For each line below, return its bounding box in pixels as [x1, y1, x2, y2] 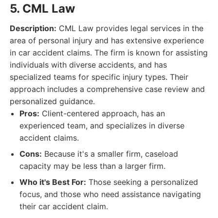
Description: [10, 23, 56, 33]
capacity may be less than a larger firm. [19, 161, 165, 171]
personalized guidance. [10, 96, 95, 106]
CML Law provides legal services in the [56, 23, 203, 33]
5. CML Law [10, 1, 75, 16]
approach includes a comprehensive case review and [10, 84, 205, 94]
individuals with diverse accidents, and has [10, 60, 167, 70]
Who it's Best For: [19, 177, 86, 187]
